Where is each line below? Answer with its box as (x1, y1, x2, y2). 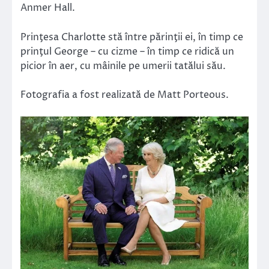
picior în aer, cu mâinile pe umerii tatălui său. (20, 59, 226, 73)
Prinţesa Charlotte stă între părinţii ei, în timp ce (20, 30, 243, 44)
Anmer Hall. (20, 1, 77, 15)
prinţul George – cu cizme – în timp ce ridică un (20, 44, 234, 58)
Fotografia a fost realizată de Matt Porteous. (20, 88, 231, 101)
